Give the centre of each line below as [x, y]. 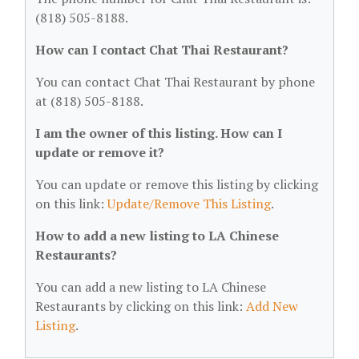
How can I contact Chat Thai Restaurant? [162, 50]
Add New [272, 306]
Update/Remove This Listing [189, 204]
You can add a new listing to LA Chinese [151, 287]
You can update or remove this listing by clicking [177, 184]
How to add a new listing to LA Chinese [157, 236]
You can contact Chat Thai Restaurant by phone [175, 82]
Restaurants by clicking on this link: [141, 306]
